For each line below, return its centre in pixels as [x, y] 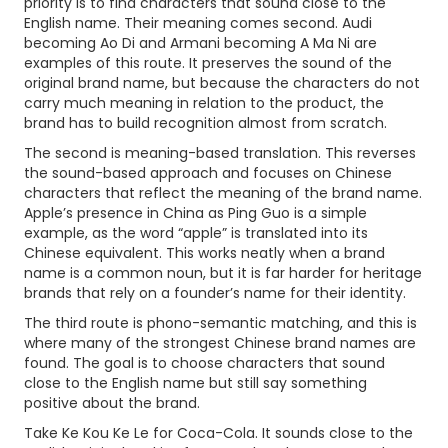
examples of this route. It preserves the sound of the [208, 63]
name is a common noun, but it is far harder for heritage [223, 273]
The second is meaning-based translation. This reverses [220, 153]
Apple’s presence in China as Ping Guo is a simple [195, 213]
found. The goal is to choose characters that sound [204, 363]
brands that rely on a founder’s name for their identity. [215, 293]
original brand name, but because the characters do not [222, 83]
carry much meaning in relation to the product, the [204, 103]
